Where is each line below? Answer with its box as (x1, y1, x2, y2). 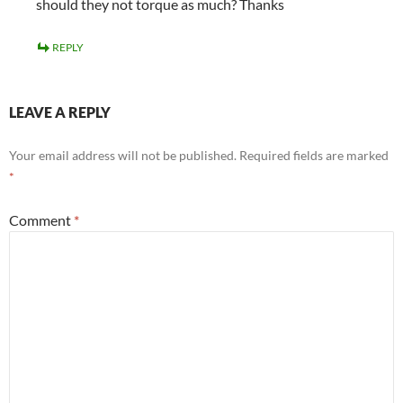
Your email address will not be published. (9, 148, 237, 164)
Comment (9, 211, 74, 229)
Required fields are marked (239, 148, 389, 164)
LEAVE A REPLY (9, 103, 111, 121)
